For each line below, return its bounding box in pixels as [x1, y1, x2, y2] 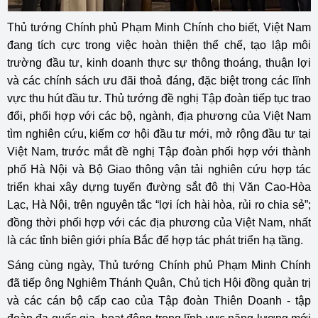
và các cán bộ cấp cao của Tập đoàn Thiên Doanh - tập [7, 294, 311, 307]
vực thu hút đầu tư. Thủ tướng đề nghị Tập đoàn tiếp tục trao [7, 92, 311, 104]
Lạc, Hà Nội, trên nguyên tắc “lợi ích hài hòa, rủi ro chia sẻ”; [7, 198, 311, 211]
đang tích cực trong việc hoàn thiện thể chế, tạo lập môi [7, 38, 311, 51]
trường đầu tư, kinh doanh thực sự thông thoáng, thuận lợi [7, 56, 311, 69]
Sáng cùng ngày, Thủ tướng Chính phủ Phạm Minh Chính [7, 258, 311, 271]
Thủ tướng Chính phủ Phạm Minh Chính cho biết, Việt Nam [7, 21, 311, 33]
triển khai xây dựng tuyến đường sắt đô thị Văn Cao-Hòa [7, 180, 311, 193]
